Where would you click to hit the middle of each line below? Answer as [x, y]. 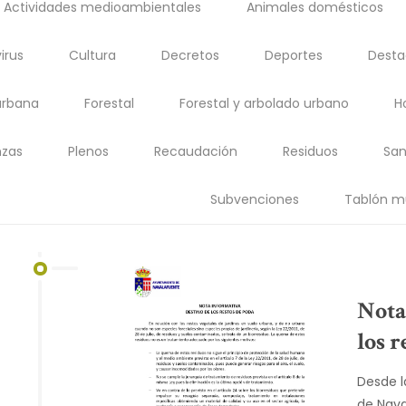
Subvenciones [255, 199]
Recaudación [195, 151]
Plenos [88, 151]
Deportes [293, 55]
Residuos [310, 151]
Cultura [92, 55]
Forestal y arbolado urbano [265, 103]
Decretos [190, 55]
